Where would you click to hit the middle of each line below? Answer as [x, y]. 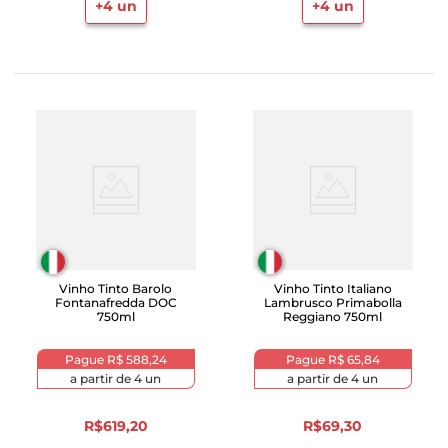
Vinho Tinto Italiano [332, 288]
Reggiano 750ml [332, 316]
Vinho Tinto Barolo [115, 288]
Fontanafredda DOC [115, 302]
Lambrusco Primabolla [332, 302]
